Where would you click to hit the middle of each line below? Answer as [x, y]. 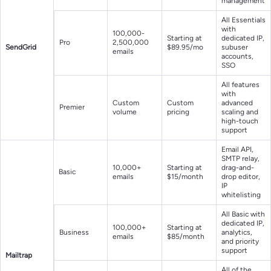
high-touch [240, 121]
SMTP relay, [240, 159]
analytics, [237, 233]
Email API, [237, 150]
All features [240, 85]
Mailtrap [19, 256]
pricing [178, 112]
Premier [72, 107]
